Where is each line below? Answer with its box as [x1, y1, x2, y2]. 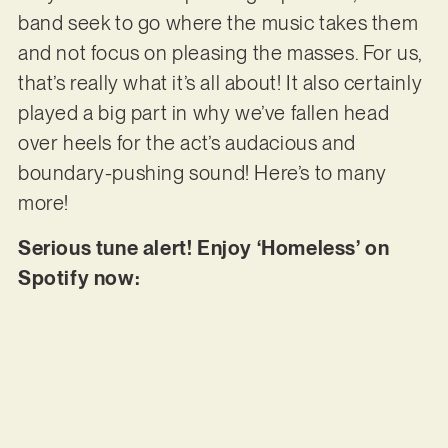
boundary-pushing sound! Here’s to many [17, 161, 387, 186]
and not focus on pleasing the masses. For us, [17, 41, 422, 66]
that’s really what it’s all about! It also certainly [17, 71, 423, 96]
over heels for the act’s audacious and [17, 131, 356, 156]
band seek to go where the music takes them [17, 11, 419, 36]
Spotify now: [17, 265, 141, 290]
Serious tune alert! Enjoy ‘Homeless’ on [17, 235, 390, 260]
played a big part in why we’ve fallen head [17, 101, 390, 126]
